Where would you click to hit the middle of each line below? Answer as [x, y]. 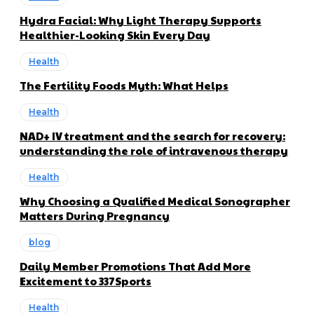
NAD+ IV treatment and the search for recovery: [152, 136]
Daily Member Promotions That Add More [135, 266]
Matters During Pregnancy [95, 216]
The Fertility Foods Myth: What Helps [124, 86]
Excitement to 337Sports [86, 281]
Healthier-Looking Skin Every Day [115, 35]
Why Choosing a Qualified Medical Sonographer [155, 201]
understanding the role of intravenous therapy [154, 151]
